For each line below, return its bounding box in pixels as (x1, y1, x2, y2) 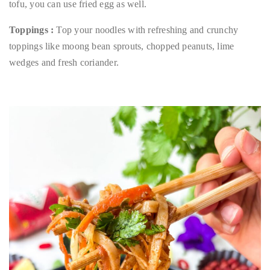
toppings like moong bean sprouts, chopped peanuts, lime (9, 41, 234, 52)
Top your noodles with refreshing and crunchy (54, 25, 239, 36)
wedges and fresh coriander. (9, 57, 119, 68)
